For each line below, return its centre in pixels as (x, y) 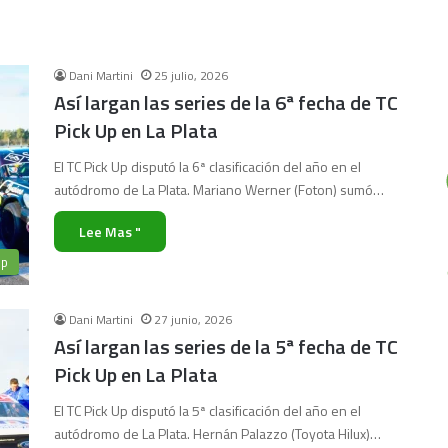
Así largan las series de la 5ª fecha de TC (226, 346)
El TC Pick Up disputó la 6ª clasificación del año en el (207, 166)
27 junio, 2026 (193, 319)
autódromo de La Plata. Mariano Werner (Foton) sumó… (219, 189)
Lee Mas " (110, 231)
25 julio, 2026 (191, 75)
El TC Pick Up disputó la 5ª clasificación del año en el (207, 410)
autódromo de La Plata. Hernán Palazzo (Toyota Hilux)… (217, 433)
